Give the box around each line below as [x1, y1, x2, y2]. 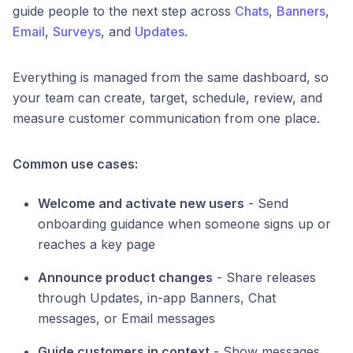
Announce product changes [38, 269, 213, 286]
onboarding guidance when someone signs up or [38, 216, 331, 232]
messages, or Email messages [38, 310, 215, 327]
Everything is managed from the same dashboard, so [13, 69, 329, 86]
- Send [244, 195, 288, 212]
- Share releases [213, 269, 316, 286]
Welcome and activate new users [38, 195, 244, 212]
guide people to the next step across [13, 3, 235, 20]
